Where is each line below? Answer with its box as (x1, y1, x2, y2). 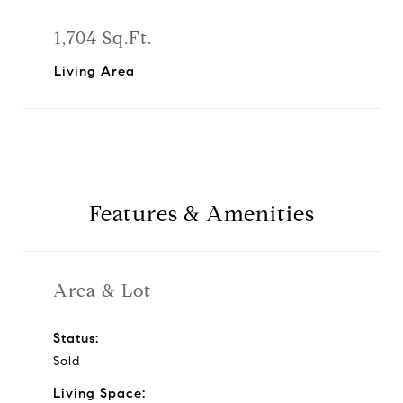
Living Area (54, 63, 135, 79)
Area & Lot (53, 279, 151, 302)
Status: (53, 329, 99, 346)
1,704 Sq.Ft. (54, 27, 152, 49)
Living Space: (53, 384, 146, 401)
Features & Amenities (88, 201, 315, 228)
